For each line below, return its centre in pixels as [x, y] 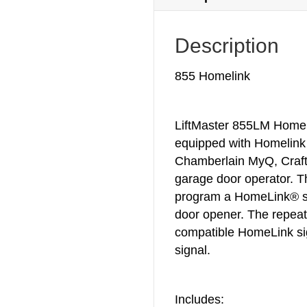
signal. [193, 250]
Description [227, 45]
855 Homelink [214, 76]
